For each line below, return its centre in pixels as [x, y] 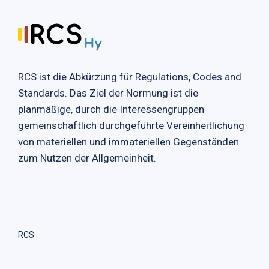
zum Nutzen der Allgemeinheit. [87, 158]
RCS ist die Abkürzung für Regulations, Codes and [130, 77]
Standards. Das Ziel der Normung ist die [108, 93]
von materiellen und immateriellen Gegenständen [128, 141]
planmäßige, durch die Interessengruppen [111, 109]
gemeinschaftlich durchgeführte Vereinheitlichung [131, 125]
